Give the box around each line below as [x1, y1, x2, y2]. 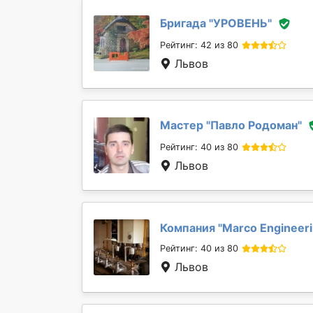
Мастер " [160, 117, 210, 132]
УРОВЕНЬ [213, 15, 268, 30]
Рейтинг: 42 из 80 [160, 40, 238, 51]
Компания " [160, 221, 222, 235]
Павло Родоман [210, 117, 298, 132]
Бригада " [160, 15, 213, 30]
